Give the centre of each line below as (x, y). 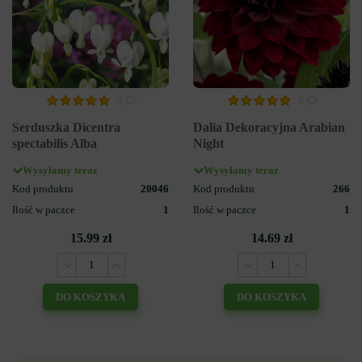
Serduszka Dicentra (66, 127)
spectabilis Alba (55, 143)
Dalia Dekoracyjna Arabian (269, 127)
